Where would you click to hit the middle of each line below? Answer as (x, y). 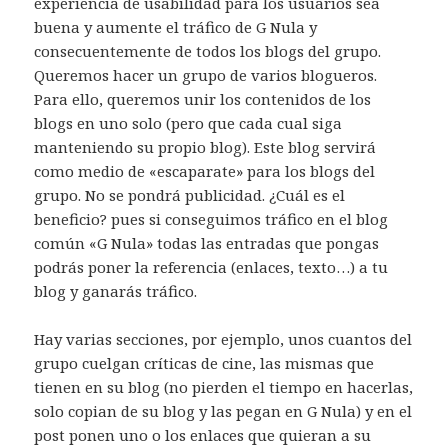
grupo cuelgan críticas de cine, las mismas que (204, 362)
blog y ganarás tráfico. (116, 290)
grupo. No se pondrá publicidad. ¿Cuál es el (190, 194)
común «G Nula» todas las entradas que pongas (207, 242)
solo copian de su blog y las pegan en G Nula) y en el (223, 410)
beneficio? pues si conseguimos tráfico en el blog (211, 218)
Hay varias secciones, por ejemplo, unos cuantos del (223, 338)
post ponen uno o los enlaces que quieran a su (203, 434)
